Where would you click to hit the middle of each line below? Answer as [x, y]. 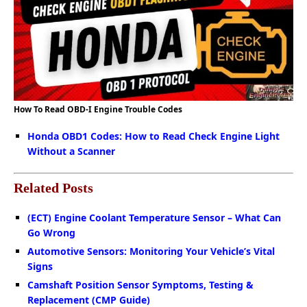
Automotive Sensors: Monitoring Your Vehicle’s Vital [151, 251]
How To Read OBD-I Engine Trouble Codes [98, 110]
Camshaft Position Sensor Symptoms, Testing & [140, 285]
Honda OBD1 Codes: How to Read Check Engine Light [153, 136]
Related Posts [53, 188]
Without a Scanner [71, 151]
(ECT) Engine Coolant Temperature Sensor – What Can [154, 218]
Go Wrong [51, 233]
